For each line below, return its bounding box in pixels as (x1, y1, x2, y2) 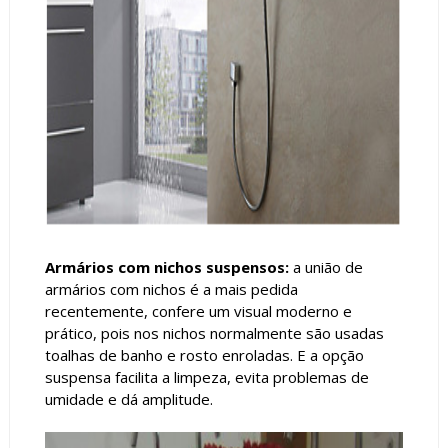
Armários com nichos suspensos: (44, 257, 289, 278)
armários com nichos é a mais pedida (44, 279, 298, 300)
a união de (288, 257, 363, 278)
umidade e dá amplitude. (44, 389, 213, 410)
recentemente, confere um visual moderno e (44, 301, 352, 322)
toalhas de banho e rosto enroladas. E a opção (44, 345, 364, 366)
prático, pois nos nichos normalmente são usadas (44, 323, 384, 344)
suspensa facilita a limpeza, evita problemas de (44, 367, 369, 388)
